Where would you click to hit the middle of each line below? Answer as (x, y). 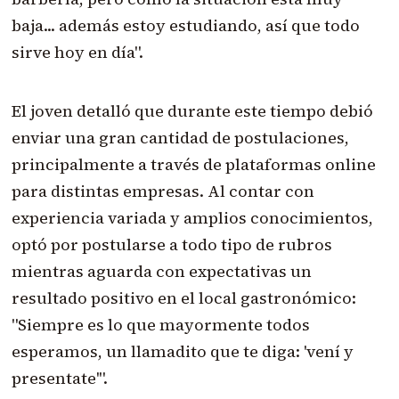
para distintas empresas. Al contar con (163, 191)
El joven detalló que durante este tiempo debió (192, 111)
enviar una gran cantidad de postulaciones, (180, 138)
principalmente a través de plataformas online (193, 165)
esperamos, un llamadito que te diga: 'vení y (182, 352)
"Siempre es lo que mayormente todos (160, 325)
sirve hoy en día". (77, 53)
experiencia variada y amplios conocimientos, (192, 218)
